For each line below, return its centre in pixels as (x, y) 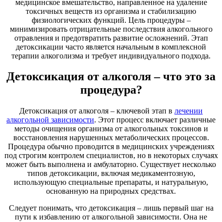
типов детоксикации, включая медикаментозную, (111, 173)
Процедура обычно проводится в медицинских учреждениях (111, 147)
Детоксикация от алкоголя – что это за (111, 77)
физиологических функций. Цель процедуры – (111, 20)
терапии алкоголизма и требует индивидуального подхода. (111, 55)
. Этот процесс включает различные (155, 120)
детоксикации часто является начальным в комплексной (111, 47)
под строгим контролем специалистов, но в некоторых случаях (111, 156)
